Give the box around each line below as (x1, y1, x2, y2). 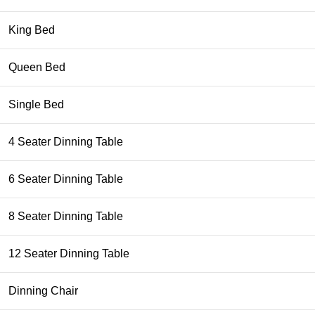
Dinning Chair (8, 284, 79, 297)
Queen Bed (8, 60, 66, 73)
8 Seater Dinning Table (8, 210, 124, 222)
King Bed (8, 23, 56, 36)
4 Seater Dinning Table (8, 135, 124, 148)
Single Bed (8, 98, 65, 110)
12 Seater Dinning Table (8, 247, 130, 259)
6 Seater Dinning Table (8, 172, 124, 185)
